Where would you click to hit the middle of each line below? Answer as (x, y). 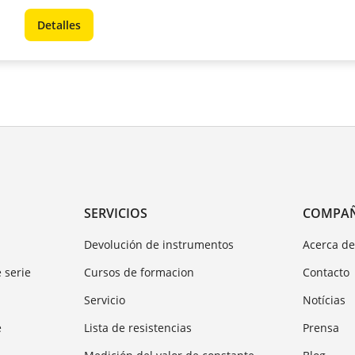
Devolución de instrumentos (158, 244)
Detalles (59, 25)
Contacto (326, 272)
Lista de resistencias (137, 327)
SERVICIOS (115, 213)
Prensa (321, 327)
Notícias (324, 300)
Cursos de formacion (139, 272)
